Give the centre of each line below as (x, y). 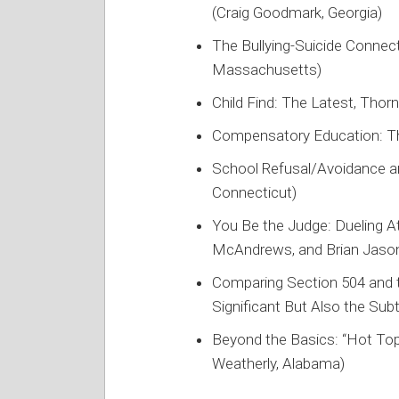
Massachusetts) (267, 69)
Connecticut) (254, 192)
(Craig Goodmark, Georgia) (297, 12)
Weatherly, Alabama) (278, 363)
